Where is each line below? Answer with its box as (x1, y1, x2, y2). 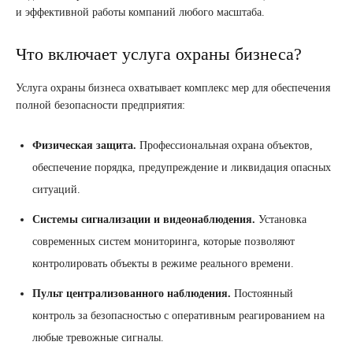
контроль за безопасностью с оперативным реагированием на (32, 310, 325, 322)
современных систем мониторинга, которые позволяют (32, 236, 295, 248)
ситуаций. (32, 184, 80, 196)
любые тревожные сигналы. (32, 332, 164, 344)
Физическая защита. (32, 139, 136, 152)
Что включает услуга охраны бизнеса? (16, 44, 302, 65)
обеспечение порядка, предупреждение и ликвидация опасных (32, 162, 331, 174)
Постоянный (231, 288, 293, 300)
